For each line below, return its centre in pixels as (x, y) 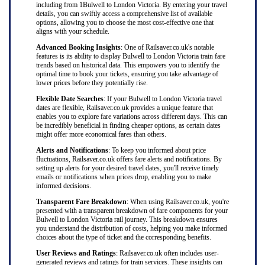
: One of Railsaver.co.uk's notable (167, 47)
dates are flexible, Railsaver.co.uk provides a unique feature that (124, 108)
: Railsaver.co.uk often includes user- (167, 253)
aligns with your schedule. (72, 31)
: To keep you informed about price (157, 150)
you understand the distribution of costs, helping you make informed (131, 228)
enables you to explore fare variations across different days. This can (131, 117)
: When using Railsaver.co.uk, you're (177, 202)
